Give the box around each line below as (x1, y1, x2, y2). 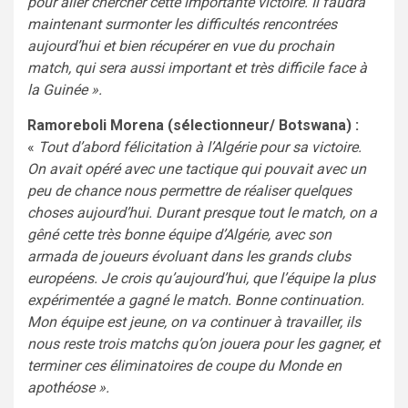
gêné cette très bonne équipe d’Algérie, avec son (27, 225, 331, 243)
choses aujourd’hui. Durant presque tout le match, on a (27, 203, 377, 221)
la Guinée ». (27, 80, 102, 98)
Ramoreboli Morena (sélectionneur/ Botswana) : (27, 116, 359, 134)
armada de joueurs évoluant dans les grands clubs (27, 247, 351, 265)
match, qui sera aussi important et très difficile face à (27, 58, 367, 76)
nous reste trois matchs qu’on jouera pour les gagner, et (27, 334, 380, 352)
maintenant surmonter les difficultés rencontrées (27, 15, 337, 33)
